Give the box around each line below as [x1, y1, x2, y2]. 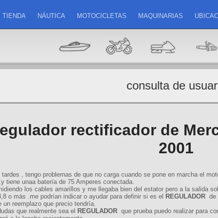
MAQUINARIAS [138, 12, 183, 19]
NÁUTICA [37, 12, 65, 19]
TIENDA [2, 12, 26, 19]
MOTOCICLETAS [76, 12, 127, 19]
